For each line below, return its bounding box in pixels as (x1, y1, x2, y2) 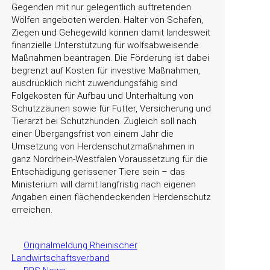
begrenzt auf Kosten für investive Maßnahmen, (11, 65, 200, 76)
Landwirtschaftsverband (11, 253, 110, 263)
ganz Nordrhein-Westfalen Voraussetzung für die (11, 154, 208, 165)
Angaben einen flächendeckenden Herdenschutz (11, 192, 211, 202)
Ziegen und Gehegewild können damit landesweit (11, 27, 210, 38)
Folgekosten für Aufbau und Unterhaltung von (11, 90, 193, 101)
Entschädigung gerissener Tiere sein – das (11, 166, 185, 177)
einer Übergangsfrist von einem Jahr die (11, 128, 174, 139)
